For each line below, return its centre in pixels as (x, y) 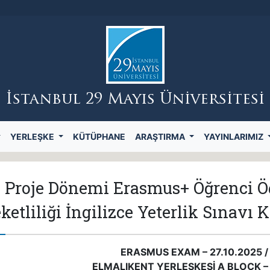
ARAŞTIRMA (161, 137)
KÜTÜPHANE (99, 137)
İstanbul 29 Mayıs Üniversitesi (135, 100)
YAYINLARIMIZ (235, 137)
